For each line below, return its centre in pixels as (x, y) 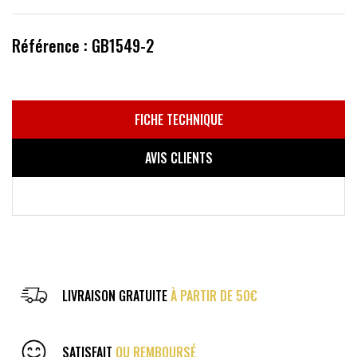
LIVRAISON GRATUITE (115, 295)
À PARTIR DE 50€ (214, 295)
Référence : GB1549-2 (83, 45)
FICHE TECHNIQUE (178, 119)
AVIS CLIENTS (178, 157)
